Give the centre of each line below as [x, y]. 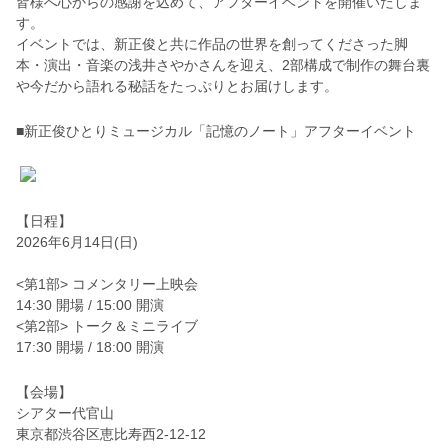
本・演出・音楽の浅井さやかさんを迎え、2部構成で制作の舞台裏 [223, 65]
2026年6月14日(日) [77, 242]
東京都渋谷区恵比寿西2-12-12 [111, 434]
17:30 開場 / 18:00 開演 [90, 347]
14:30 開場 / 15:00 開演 [90, 305]
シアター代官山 [65, 413]
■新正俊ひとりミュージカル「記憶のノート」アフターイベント [216, 131]
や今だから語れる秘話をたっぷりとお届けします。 [177, 86]
